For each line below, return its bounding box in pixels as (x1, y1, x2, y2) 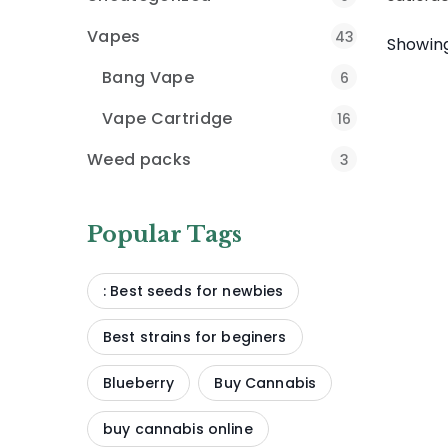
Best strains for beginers (103, 327, 287, 347)
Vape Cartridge (102, 107, 233, 130)
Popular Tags (87, 221, 242, 248)
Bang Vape (102, 66, 194, 89)
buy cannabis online (103, 419, 253, 439)
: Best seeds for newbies (103, 281, 284, 301)
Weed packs (87, 148, 192, 171)
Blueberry (103, 373, 175, 393)
